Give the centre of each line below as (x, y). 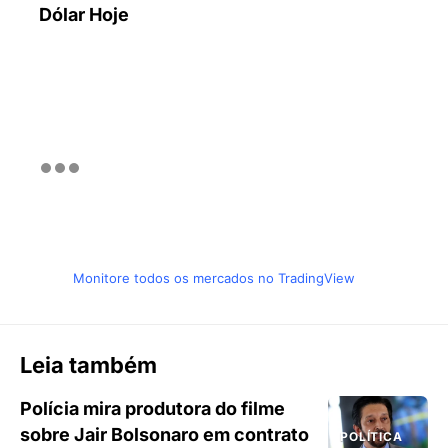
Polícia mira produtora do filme (152, 408)
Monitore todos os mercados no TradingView (214, 277)
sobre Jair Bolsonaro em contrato (164, 434)
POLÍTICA (371, 436)
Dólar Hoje (84, 14)
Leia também (88, 364)
